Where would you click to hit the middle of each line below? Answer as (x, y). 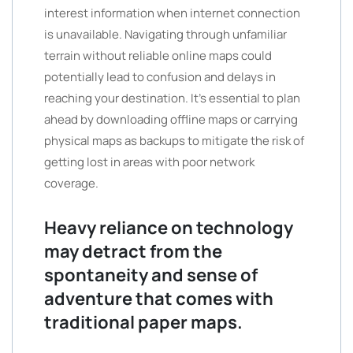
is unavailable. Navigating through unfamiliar (165, 34)
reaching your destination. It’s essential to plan (172, 98)
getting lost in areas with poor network (149, 162)
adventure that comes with (159, 299)
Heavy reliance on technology (169, 228)
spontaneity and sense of (151, 275)
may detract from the (133, 251)
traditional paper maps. (143, 322)
